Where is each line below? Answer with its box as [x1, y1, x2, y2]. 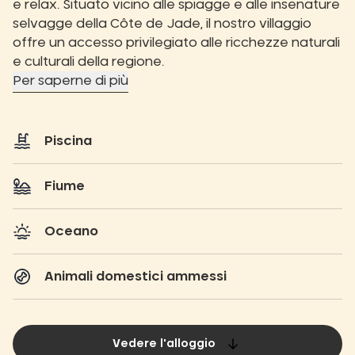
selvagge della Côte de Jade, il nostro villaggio [13, 17, 311, 30]
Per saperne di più [13, 74, 128, 87]
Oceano [44, 225, 98, 238]
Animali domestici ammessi [44, 270, 227, 283]
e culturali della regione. [13, 55, 164, 68]
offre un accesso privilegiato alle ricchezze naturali [13, 36, 340, 49]
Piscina [44, 135, 92, 147]
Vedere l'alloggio [113, 338, 216, 349]
